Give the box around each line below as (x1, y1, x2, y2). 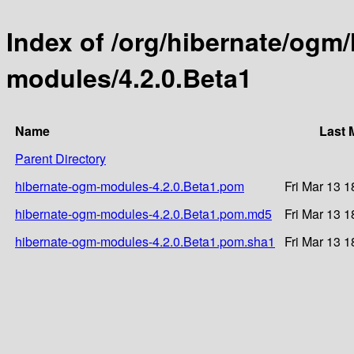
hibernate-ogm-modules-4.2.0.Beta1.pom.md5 (15, 204, 272, 223)
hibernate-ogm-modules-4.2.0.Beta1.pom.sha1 (15, 232, 275, 250)
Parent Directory (15, 149, 106, 168)
